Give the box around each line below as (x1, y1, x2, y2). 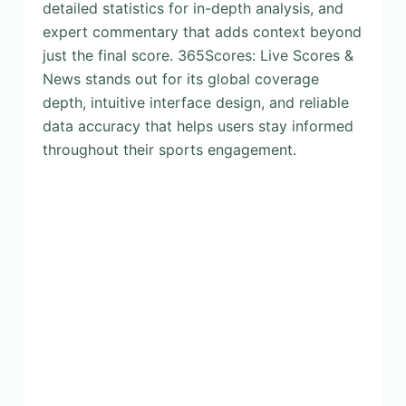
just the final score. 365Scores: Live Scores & (42, 46, 353, 64)
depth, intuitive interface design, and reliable (42, 93, 349, 111)
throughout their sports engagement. (42, 140, 296, 159)
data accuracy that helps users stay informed (42, 117, 353, 135)
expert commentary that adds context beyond (42, 23, 362, 41)
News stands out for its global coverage (42, 70, 319, 88)
